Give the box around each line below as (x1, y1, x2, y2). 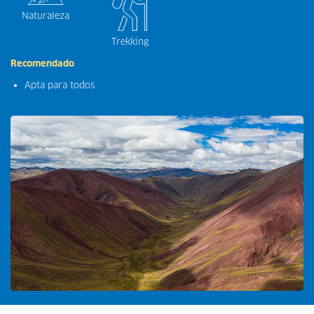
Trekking (111, 35, 149, 48)
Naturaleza (22, 10, 69, 22)
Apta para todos (25, 78, 95, 91)
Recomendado (11, 57, 74, 69)
